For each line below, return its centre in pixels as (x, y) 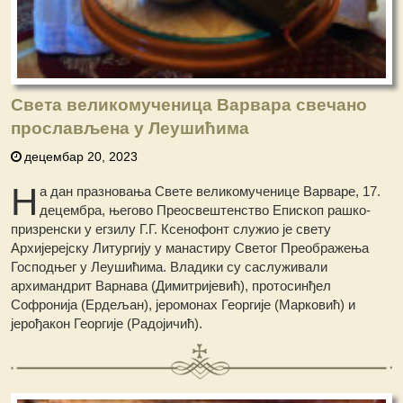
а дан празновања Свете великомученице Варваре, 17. (210, 191)
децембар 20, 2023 (81, 156)
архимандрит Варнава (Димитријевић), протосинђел (171, 285)
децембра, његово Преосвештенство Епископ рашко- (206, 210)
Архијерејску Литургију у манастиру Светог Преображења (190, 247)
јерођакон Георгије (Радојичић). (107, 323)
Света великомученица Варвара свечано (189, 104)
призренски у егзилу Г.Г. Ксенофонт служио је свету (171, 228)
